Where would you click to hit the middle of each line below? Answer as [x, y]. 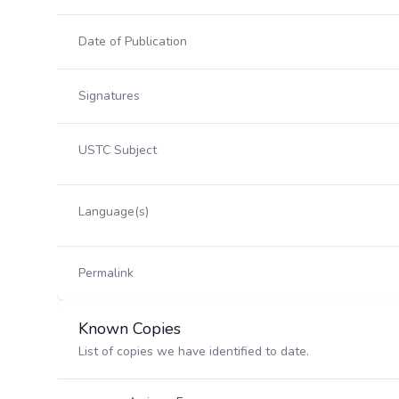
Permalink [106, 273]
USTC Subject [118, 150]
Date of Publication [133, 41]
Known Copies [130, 329]
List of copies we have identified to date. [194, 351]
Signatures [109, 96]
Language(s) [114, 212]
